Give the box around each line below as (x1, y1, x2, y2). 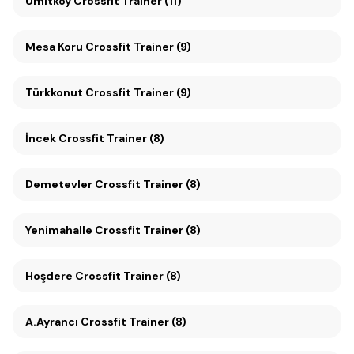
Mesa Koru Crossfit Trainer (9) (85, 40, 191, 54)
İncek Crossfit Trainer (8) (25, 131, 164, 145)
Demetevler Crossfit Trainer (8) (25, 177, 201, 191)
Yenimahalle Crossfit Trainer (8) (25, 223, 201, 237)
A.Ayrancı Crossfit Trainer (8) (25, 314, 186, 329)
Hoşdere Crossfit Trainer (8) (25, 269, 181, 283)
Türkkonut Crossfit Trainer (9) (25, 85, 191, 100)
